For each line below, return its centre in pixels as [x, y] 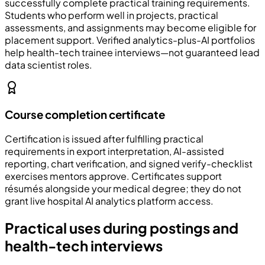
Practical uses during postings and [122, 227]
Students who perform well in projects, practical [112, 15]
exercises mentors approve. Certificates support [113, 176]
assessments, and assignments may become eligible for [130, 27]
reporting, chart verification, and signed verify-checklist [129, 164]
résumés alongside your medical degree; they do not [123, 188]
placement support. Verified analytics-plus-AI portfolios [130, 40]
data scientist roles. [49, 64]
